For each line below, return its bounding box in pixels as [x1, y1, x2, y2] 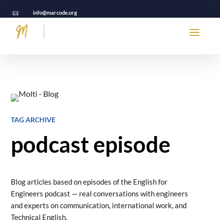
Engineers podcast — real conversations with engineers [11, 189, 189, 198]
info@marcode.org [33, 9, 78, 16]
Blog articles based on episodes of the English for [11, 177, 168, 186]
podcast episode [11, 131, 171, 158]
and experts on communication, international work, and [11, 201, 187, 210]
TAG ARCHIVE [11, 115, 56, 124]
